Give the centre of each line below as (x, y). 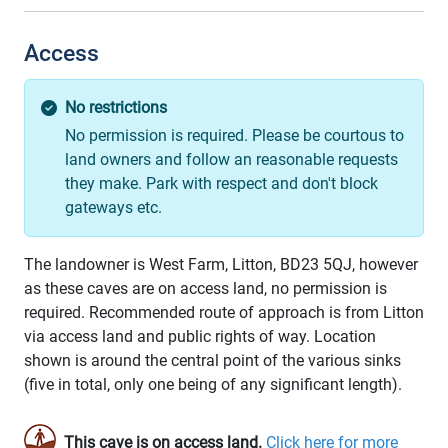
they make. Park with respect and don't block (221, 184)
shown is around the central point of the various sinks (212, 361)
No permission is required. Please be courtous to (234, 136)
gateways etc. (113, 208)
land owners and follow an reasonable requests (231, 160)
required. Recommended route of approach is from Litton (224, 313)
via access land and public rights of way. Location (200, 337)
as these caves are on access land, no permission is (205, 289)
